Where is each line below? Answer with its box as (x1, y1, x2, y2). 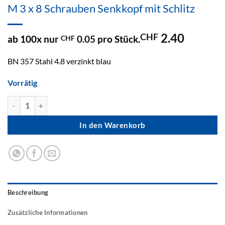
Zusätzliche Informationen (8, 208, 88, 216)
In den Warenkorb (79, 121, 146, 130)
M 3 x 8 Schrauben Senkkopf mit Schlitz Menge (7, 96, 167, 106)
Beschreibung (8, 188, 49, 196)
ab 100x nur (8, 33, 61, 45)
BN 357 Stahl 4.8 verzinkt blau (8, 56, 111, 66)
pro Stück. (95, 33, 140, 45)
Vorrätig (8, 77, 37, 87)
